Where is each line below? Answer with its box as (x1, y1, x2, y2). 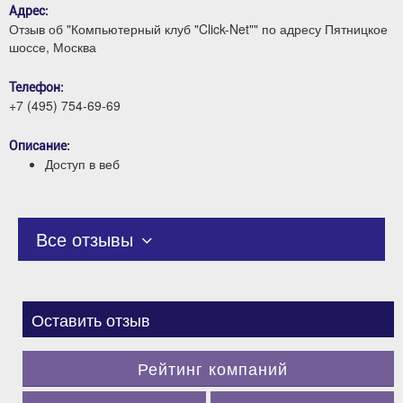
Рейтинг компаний (138, 356, 288, 380)
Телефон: (9, 80, 64, 94)
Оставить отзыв (31, 308, 150, 331)
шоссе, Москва (9, 38, 96, 56)
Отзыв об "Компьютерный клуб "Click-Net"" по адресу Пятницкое (9, 20, 388, 38)
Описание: (9, 139, 70, 153)
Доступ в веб (45, 155, 120, 173)
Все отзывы (36, 226, 139, 252)
